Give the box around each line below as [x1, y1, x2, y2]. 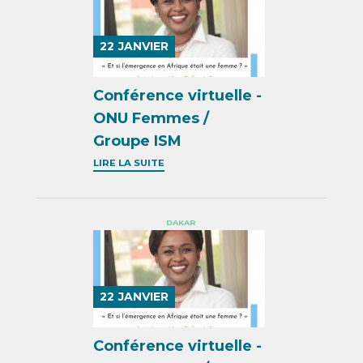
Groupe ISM [93, 132, 182, 151]
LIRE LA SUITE [93, 157, 165, 169]
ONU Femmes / [93, 109, 210, 128]
